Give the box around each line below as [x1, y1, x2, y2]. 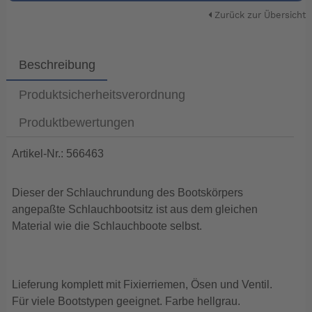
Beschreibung [18, 58, 95, 72]
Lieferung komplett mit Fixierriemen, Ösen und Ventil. [12, 279, 273, 291]
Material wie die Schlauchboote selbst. [12, 220, 203, 233]
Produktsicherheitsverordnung [18, 87, 185, 102]
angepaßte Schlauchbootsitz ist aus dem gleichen [12, 203, 258, 216]
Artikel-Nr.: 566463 [12, 148, 104, 160]
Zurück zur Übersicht [212, 10, 306, 20]
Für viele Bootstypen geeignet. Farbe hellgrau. [12, 295, 241, 308]
